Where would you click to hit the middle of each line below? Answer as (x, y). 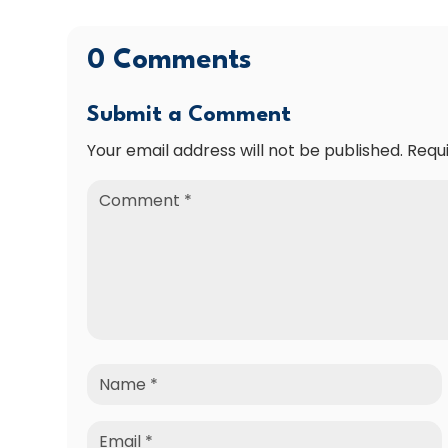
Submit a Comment (189, 115)
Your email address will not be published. (245, 151)
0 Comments (170, 61)
